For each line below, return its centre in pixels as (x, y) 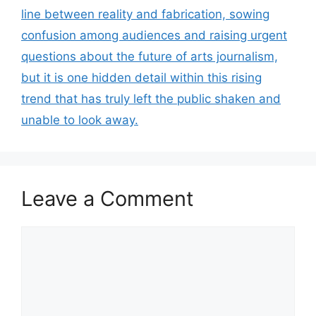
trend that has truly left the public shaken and (151, 98)
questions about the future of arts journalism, (150, 56)
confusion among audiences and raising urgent (154, 35)
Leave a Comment (108, 198)
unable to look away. (80, 120)
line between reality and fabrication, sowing (145, 14)
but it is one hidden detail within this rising (141, 77)
